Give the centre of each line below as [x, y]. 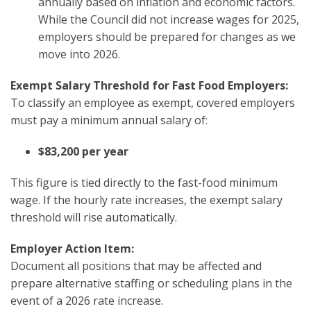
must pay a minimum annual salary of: [109, 120]
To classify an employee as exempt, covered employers [153, 102]
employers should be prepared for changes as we [167, 36]
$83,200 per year [83, 151]
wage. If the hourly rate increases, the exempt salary [146, 200]
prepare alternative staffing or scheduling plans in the [151, 283]
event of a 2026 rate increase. [87, 300]
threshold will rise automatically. [94, 217]
